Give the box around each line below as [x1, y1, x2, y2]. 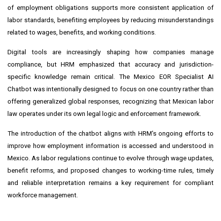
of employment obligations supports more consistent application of [7, 3, 214, 11]
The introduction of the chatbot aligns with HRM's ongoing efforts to [7, 129, 214, 137]
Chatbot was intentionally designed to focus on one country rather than [7, 85, 214, 93]
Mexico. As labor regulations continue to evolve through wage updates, [7, 154, 214, 162]
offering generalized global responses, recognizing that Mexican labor [7, 97, 214, 105]
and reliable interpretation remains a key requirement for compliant [7, 179, 214, 186]
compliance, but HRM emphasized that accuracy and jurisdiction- [7, 60, 214, 68]
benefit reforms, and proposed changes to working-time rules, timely [7, 166, 214, 174]
